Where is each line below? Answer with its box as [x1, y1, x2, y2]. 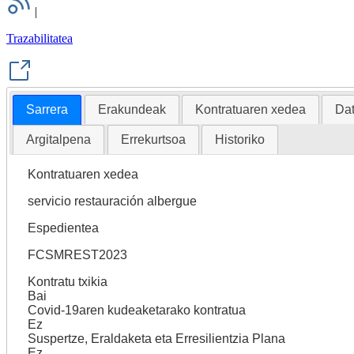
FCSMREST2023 [27, 247, 127, 262]
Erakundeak [97, 102, 166, 116]
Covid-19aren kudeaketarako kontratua [27, 303, 246, 317]
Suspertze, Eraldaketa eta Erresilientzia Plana [27, 331, 285, 345]
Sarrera [26, 102, 69, 116]
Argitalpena [26, 132, 92, 146]
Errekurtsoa [120, 132, 186, 146]
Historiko [214, 132, 265, 146]
